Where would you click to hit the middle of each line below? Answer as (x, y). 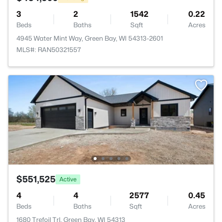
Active (68, 179)
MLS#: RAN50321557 (49, 50)
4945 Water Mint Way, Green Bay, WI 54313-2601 (90, 38)
